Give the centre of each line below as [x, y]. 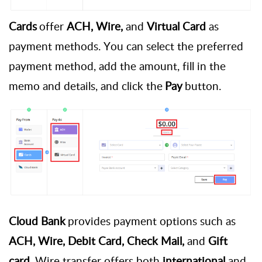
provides [89, 221]
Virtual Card [176, 27]
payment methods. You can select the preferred [126, 46]
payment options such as [173, 221]
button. [202, 86]
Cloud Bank [38, 221]
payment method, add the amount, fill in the [117, 66]
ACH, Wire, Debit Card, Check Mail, [96, 241]
